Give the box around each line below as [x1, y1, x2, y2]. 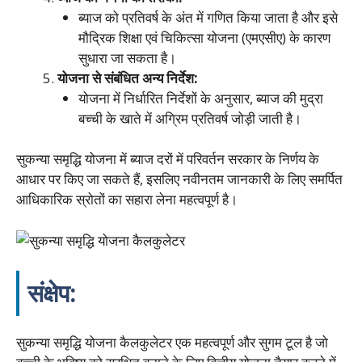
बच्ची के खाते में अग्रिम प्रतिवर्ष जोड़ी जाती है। [78, 108, 301, 128]
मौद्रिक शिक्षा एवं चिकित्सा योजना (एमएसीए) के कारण [78, 27, 330, 47]
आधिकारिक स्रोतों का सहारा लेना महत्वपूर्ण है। [16, 190, 238, 208]
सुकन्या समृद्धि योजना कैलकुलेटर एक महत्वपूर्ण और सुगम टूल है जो [16, 333, 328, 351]
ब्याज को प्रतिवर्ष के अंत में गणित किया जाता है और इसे [78, 7, 338, 27]
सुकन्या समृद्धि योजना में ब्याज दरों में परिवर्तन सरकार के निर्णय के [16, 149, 319, 168]
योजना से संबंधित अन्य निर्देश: [57, 68, 198, 87]
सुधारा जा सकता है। [78, 48, 176, 67]
